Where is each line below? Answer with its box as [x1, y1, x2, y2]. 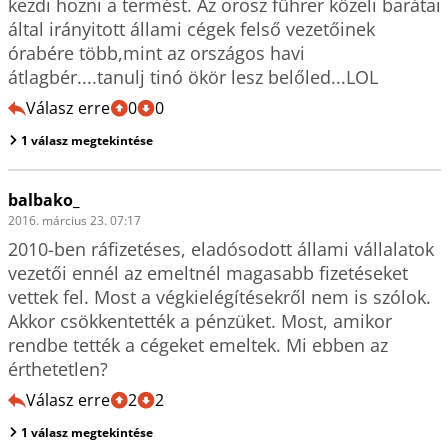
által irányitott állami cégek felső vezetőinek [7, 17, 375, 41]
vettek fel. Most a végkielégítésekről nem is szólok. [7, 285, 431, 309]
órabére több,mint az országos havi [7, 41, 305, 65]
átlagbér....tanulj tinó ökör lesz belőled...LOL [7, 65, 378, 89]
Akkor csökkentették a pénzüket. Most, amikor [7, 309, 392, 333]
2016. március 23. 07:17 [7, 212, 141, 229]
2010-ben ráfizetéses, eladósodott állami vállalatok [7, 237, 434, 261]
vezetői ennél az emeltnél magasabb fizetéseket [7, 261, 408, 285]
